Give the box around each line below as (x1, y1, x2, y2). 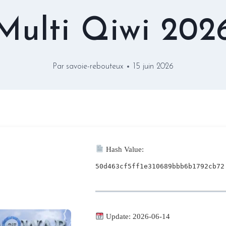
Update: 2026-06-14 (104, 212, 171, 220)
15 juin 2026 (133, 62, 174, 71)
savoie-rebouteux (66, 62, 123, 71)
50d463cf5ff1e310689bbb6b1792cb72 (95, 162, 224, 170)
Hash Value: (104, 145, 144, 153)
